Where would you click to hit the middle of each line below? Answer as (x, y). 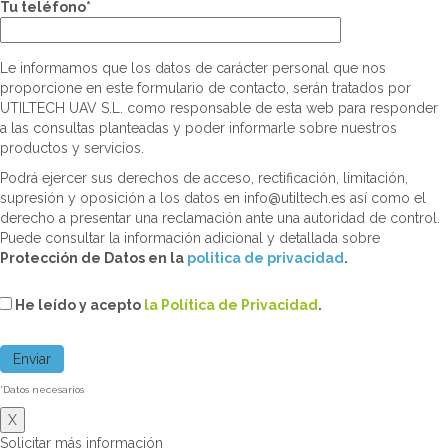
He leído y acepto (79, 305)
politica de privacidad (265, 258)
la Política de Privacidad (231, 305)
